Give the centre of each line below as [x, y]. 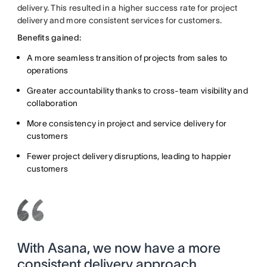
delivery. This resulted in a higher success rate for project [127, 8]
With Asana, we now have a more [119, 248]
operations [47, 71]
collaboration [52, 103]
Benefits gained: [49, 38]
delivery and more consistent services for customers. [120, 21]
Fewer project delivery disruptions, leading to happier [129, 156]
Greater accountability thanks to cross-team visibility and [137, 91]
